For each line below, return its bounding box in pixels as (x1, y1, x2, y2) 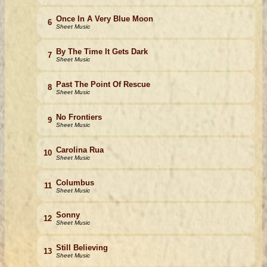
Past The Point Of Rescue (55, 79, 150, 89)
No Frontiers (55, 112, 102, 122)
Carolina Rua (55, 145, 104, 154)
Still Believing (55, 243, 108, 253)
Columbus (55, 178, 94, 187)
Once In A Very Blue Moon (55, 14, 153, 24)
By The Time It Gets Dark (55, 47, 148, 57)
